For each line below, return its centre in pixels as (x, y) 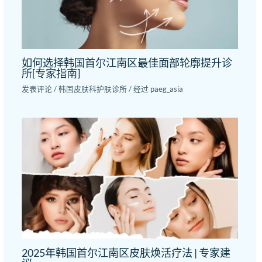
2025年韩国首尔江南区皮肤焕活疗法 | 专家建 (126, 252)
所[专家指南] (51, 73)
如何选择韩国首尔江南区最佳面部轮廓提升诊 (127, 63)
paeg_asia (167, 89)
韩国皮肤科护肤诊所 (93, 89)
